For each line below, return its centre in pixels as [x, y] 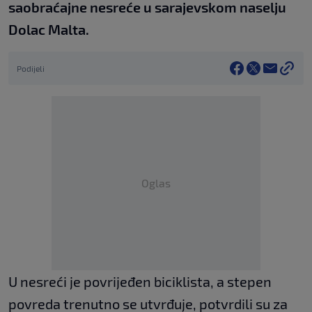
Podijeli [31, 69]
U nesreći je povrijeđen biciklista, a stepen [140, 282]
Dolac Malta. [49, 30]
